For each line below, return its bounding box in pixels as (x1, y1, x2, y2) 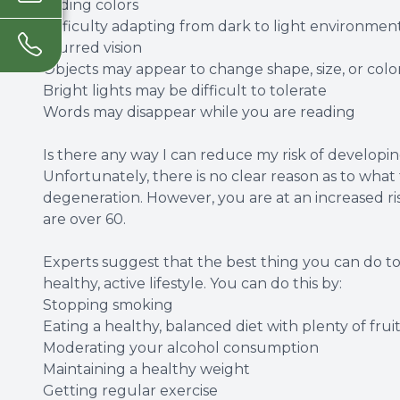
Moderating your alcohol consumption (43, 338, 319, 356)
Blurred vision (43, 38, 142, 56)
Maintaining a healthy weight (43, 360, 250, 378)
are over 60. (43, 210, 129, 228)
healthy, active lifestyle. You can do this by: (43, 274, 342, 292)
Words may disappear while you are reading (43, 103, 355, 121)
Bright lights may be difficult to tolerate (43, 81, 327, 99)
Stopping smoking (43, 296, 173, 313)
